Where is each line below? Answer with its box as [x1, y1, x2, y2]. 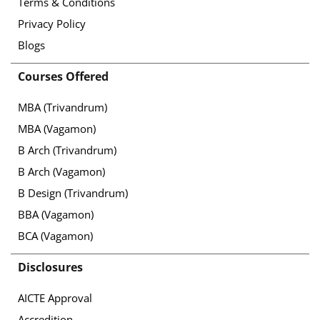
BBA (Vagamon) [18, 207, 94, 222]
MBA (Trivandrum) [18, 100, 107, 115]
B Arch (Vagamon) [18, 164, 105, 179]
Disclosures [18, 259, 83, 276]
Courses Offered [18, 69, 109, 85]
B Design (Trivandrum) [18, 186, 128, 201]
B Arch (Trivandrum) [18, 143, 116, 158]
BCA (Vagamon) [18, 229, 93, 244]
